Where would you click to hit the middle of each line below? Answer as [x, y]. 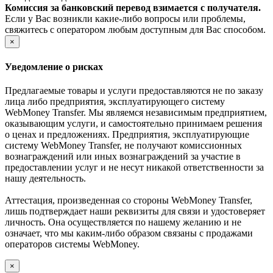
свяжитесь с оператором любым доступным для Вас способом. [135, 30]
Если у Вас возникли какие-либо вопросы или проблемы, [125, 19]
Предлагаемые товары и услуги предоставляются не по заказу [134, 90]
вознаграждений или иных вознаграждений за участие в [123, 156]
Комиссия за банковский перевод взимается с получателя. [133, 8]
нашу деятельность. [45, 178]
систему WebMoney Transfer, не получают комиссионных [123, 145]
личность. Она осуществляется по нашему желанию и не [123, 222]
